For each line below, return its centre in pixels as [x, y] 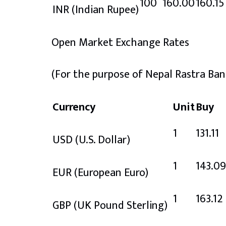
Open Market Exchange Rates [120, 42]
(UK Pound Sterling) [121, 205]
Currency [74, 107]
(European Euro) [111, 173]
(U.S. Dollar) [103, 140]
